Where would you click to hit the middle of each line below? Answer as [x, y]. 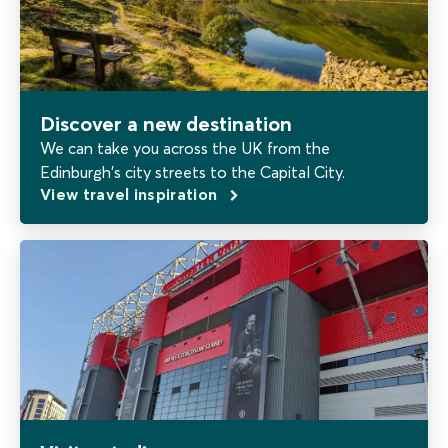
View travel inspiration [131, 194]
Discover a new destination [166, 123]
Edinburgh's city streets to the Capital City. [192, 172]
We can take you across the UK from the [185, 148]
